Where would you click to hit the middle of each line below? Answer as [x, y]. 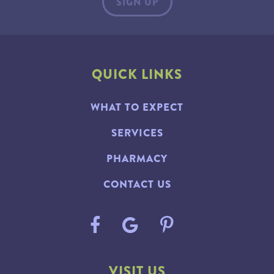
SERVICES [137, 133]
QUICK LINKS [137, 74]
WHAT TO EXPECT [137, 107]
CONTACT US [137, 184]
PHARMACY [137, 158]
